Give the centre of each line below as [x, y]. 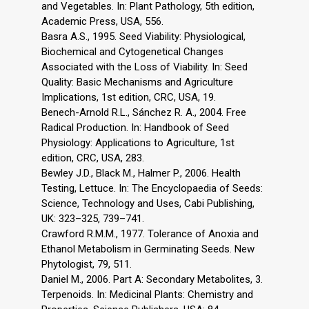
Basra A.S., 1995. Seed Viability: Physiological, [143, 37]
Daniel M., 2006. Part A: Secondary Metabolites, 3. [152, 280]
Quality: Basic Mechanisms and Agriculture [137, 82]
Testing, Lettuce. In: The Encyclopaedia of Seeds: [152, 189]
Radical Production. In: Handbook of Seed [135, 128]
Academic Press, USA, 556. [102, 22]
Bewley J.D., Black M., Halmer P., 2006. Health [141, 173]
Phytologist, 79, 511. [87, 265]
